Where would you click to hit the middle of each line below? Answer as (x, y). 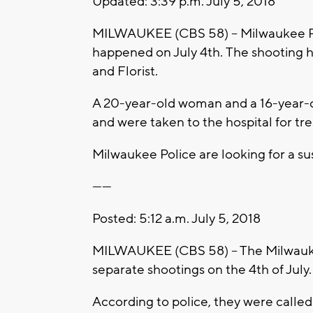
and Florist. (126, 72)
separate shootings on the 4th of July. (202, 270)
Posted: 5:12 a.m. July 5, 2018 (176, 219)
